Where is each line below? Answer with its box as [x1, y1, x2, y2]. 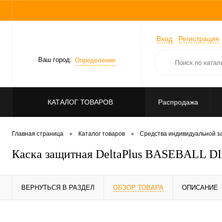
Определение [75, 56, 115, 64]
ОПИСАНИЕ [182, 184, 218, 192]
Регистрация [178, 35, 219, 43]
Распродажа [158, 98, 198, 106]
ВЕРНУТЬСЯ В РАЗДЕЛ [21, 184, 95, 192]
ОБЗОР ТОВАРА [113, 184, 164, 192]
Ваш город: [38, 56, 72, 64]
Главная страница [12, 130, 63, 138]
